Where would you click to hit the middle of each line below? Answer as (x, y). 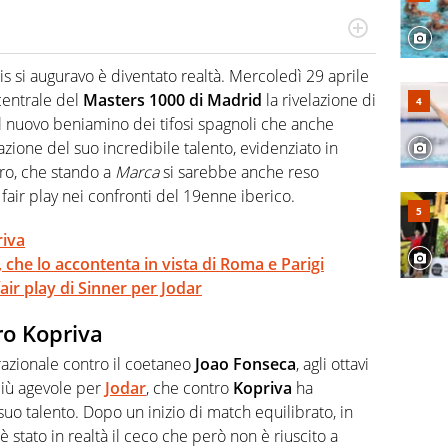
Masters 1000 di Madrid (174, 100)
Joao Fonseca (245, 363)
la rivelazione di (321, 100)
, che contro (189, 387)
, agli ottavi (332, 363)
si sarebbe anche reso (239, 172)
